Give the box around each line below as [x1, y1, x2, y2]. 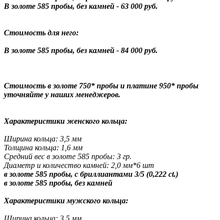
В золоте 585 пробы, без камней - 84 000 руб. [4, 46, 158, 55]
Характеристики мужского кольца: [4, 196, 128, 205]
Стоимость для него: [4, 28, 79, 37]
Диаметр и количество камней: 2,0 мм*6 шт [4, 161, 154, 169]
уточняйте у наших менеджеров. [4, 90, 122, 99]
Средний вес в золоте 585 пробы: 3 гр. [4, 152, 132, 161]
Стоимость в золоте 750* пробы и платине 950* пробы [4, 81, 198, 90]
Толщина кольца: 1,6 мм [4, 143, 82, 152]
